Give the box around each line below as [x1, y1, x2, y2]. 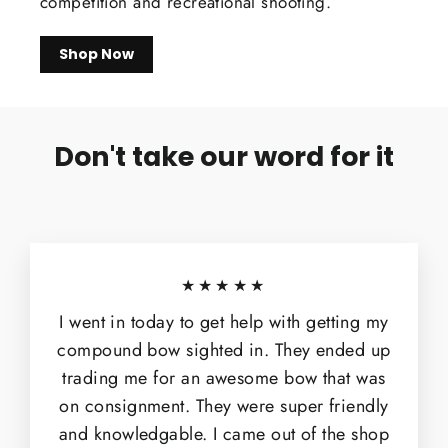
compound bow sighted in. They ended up [57, 336, 391, 363]
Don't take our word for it [54, 137, 394, 175]
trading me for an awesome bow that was [62, 364, 386, 391]
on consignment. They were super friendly [59, 392, 389, 419]
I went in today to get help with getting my [59, 308, 389, 335]
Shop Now [59, 43, 134, 64]
